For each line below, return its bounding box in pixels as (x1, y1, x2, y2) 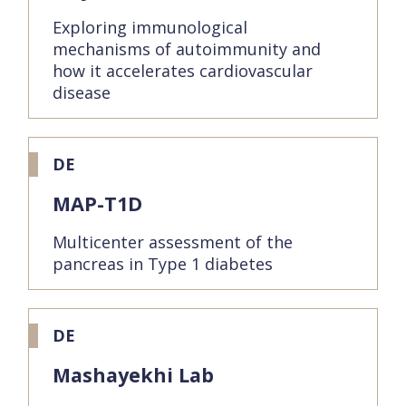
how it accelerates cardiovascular (53, 60, 313, 82)
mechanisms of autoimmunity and (53, 38, 321, 60)
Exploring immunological (53, 16, 247, 38)
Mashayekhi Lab (53, 362, 214, 388)
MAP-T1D (53, 190, 142, 217)
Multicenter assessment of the (53, 231, 293, 253)
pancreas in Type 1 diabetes (53, 253, 273, 275)
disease (53, 82, 111, 103)
